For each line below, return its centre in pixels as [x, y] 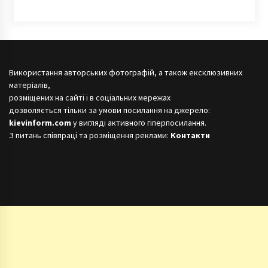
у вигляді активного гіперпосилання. [139, 123]
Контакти [190, 135]
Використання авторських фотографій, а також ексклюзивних [126, 73]
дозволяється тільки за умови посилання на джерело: [109, 110]
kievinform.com [40, 123]
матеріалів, [30, 85]
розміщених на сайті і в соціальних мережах [90, 98]
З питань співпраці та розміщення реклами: [90, 135]
